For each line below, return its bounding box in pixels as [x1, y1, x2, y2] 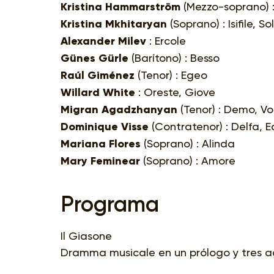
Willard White [61, 85, 135, 99]
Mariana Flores [61, 136, 141, 150]
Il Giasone [61, 229, 112, 242]
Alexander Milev [61, 34, 146, 48]
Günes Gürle [61, 51, 128, 65]
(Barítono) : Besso [128, 51, 220, 64]
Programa [61, 190, 159, 217]
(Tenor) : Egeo [135, 68, 207, 81]
